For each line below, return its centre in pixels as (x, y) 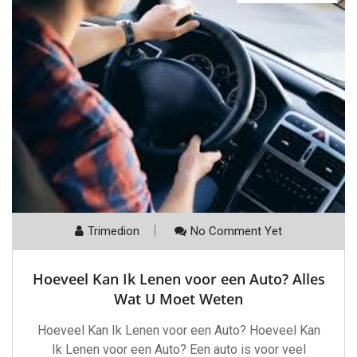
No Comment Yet (236, 231)
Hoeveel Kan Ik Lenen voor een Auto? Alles (178, 279)
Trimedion (114, 231)
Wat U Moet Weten (178, 299)
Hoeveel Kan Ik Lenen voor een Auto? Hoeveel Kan (178, 331)
